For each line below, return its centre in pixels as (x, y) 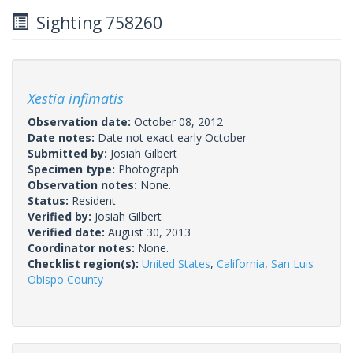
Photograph (149, 169)
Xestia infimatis (76, 98)
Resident (94, 200)
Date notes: (63, 137)
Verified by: (61, 216)
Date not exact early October (172, 137)
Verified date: (68, 232)
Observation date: (81, 121)
